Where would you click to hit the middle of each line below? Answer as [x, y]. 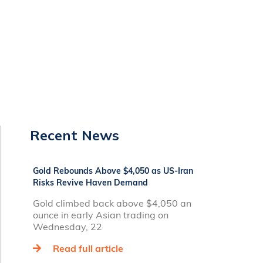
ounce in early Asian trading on [101, 215]
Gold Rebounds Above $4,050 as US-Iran [113, 171]
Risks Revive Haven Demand [90, 183]
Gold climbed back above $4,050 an [112, 203]
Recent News [75, 135]
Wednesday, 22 [68, 227]
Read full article [88, 248]
